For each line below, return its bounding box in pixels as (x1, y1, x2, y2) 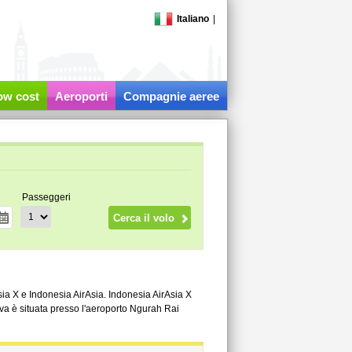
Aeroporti (54, 90, 108, 103)
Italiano (176, 13, 209, 24)
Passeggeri (21, 192, 71, 203)
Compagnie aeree (123, 90, 219, 103)
